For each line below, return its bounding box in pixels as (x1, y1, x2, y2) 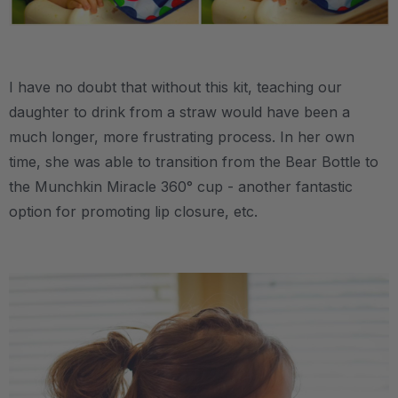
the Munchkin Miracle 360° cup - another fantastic (9, 178, 353, 196)
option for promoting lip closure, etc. (9, 203, 262, 221)
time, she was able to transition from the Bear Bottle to (9, 153, 378, 171)
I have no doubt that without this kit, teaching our (9, 78, 342, 97)
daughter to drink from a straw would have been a (9, 103, 350, 122)
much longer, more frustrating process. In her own (9, 128, 354, 147)
